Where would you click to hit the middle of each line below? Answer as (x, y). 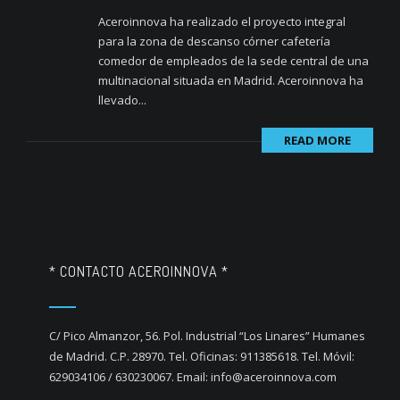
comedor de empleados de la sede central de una (233, 61)
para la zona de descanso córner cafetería (214, 41)
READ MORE (317, 140)
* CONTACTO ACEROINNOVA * (139, 271)
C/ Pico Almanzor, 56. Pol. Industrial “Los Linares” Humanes (207, 336)
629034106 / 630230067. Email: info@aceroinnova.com (193, 377)
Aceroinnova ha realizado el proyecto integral (222, 21)
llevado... (122, 100)
